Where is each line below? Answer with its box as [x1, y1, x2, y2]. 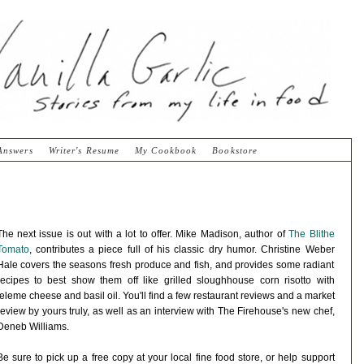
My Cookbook [135, 145, 197, 155]
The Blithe [288, 228, 335, 240]
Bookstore [212, 145, 258, 155]
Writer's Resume [48, 145, 120, 155]
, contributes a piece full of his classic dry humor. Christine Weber [28, 244, 335, 256]
